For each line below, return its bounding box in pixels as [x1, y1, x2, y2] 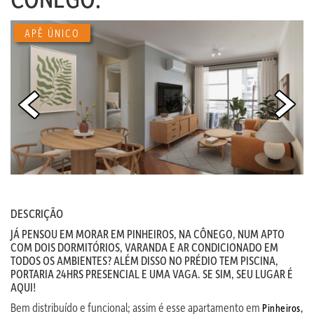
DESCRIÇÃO [11, 205, 63, 221]
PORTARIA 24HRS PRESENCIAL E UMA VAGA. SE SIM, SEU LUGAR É [11, 266, 293, 281]
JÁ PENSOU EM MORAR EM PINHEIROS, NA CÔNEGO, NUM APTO [11, 226, 285, 241]
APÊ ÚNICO [25, 26, 80, 40]
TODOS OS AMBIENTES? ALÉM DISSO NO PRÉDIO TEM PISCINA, [11, 252, 278, 268]
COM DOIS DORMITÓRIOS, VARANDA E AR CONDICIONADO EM [11, 239, 278, 254]
